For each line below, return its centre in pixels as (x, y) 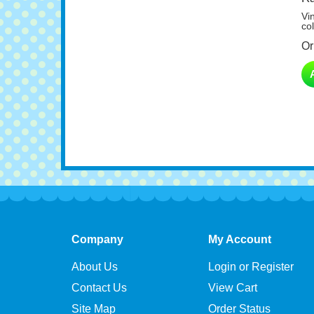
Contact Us (99, 275)
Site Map (94, 296)
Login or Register (251, 254)
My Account (240, 227)
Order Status (239, 296)
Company (97, 227)
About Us (95, 254)
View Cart (233, 275)
